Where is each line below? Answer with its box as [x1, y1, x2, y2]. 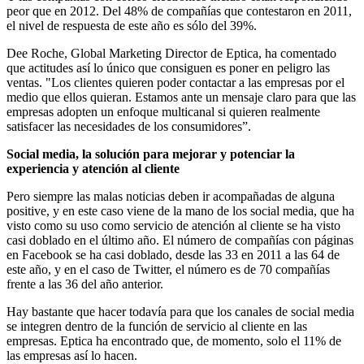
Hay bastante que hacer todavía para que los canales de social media [6, 304, 354, 318]
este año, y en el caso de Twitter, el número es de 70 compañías [6, 262, 330, 276]
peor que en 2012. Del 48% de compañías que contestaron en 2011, [6, 3, 352, 18]
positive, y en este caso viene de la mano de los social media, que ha [6, 203, 354, 218]
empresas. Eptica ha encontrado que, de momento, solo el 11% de [6, 333, 341, 348]
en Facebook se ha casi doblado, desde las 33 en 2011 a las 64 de [6, 247, 340, 262]
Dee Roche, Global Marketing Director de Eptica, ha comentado [6, 45, 336, 60]
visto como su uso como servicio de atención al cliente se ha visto [6, 218, 340, 232]
